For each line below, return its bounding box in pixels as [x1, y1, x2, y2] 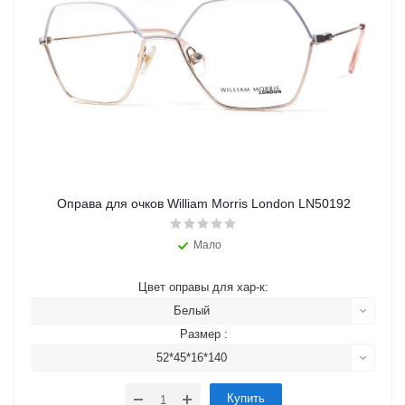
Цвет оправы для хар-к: [138, 280, 268, 294]
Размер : [179, 327, 228, 341]
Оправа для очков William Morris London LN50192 [56, 196, 351, 211]
